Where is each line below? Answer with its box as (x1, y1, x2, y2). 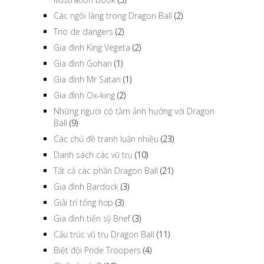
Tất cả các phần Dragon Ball (54, 164, 158, 176)
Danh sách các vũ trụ (54, 148, 133, 160)
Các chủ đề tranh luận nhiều (54, 133, 159, 144)
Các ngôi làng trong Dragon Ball (54, 9, 172, 21)
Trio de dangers (54, 25, 113, 37)
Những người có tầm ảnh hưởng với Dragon (54, 105, 214, 117)
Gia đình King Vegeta (54, 41, 130, 53)
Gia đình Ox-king (54, 89, 115, 101)
